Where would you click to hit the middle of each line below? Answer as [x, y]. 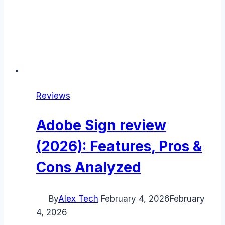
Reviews [53, 96]
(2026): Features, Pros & [119, 146]
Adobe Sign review [101, 125]
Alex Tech [78, 199]
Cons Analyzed [89, 167]
